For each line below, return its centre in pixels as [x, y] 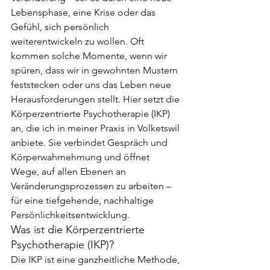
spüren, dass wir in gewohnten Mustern [96, 70]
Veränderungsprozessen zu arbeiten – [92, 186]
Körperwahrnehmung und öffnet [81, 157]
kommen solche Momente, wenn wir [90, 55]
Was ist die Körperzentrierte [79, 229]
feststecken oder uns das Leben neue [92, 84]
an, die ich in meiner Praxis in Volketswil [96, 128]
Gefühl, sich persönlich [61, 27]
